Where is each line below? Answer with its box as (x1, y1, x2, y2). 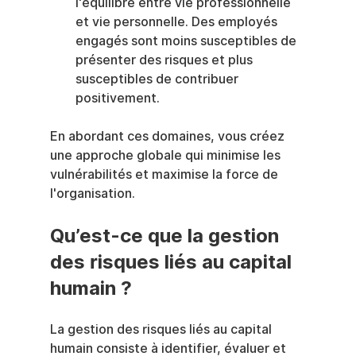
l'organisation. (49, 186, 135, 202)
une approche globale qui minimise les (49, 148, 284, 164)
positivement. (75, 91, 160, 106)
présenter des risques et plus (75, 52, 256, 68)
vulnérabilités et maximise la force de (49, 167, 281, 183)
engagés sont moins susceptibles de (75, 33, 300, 49)
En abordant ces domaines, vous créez (49, 129, 288, 145)
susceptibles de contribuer (75, 72, 242, 87)
